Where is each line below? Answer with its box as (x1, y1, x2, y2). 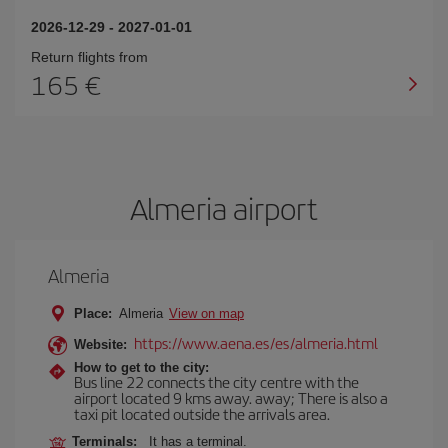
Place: (74, 306, 112, 321)
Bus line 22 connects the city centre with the (74, 371, 359, 392)
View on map (169, 306, 244, 321)
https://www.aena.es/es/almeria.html (134, 332, 378, 353)
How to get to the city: (74, 360, 209, 375)
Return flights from (31, 49, 148, 65)
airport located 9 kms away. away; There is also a (74, 387, 388, 408)
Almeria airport (130, 187, 318, 229)
